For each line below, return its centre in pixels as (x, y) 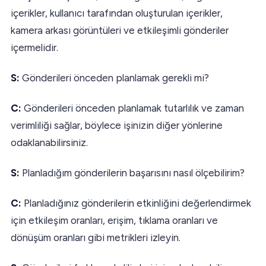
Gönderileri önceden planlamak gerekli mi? (114, 77)
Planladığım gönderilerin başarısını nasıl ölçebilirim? (132, 172)
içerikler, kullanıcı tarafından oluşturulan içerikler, (117, 13)
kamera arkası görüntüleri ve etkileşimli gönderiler (120, 30)
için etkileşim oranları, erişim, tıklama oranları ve (114, 220)
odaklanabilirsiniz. (49, 142)
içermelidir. (34, 47)
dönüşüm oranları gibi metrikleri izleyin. (96, 237)
